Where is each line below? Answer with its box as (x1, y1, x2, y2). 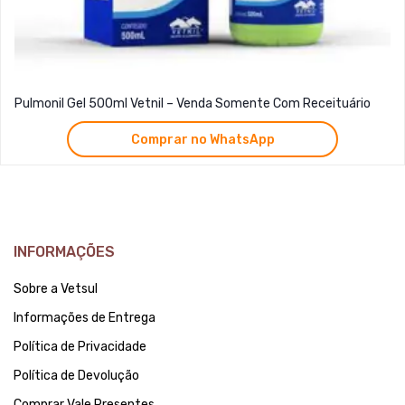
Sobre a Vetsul (14, 281, 98, 297)
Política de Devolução (14, 368, 139, 384)
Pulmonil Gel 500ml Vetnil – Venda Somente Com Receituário (14, 96, 371, 112)
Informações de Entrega (14, 310, 155, 326)
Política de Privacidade (14, 339, 146, 355)
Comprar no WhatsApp (130, 131, 275, 147)
